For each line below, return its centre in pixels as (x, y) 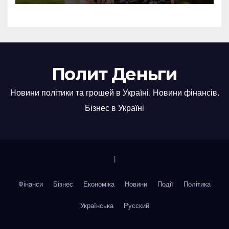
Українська (97, 206)
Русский (136, 206)
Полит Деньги (114, 74)
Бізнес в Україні (114, 108)
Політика (197, 184)
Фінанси (31, 184)
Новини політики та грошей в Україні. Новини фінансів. (114, 93)
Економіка (99, 184)
